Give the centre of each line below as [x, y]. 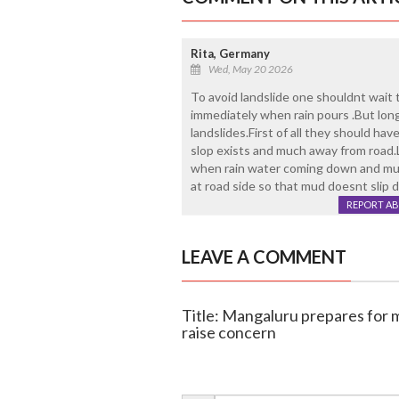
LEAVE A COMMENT [264, 256]
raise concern [228, 332]
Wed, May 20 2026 [250, 69]
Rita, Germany [230, 53]
